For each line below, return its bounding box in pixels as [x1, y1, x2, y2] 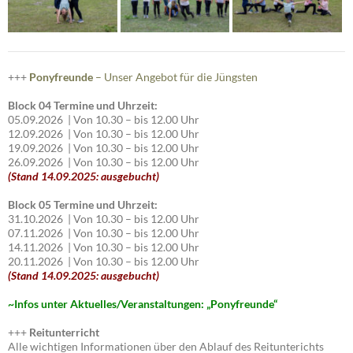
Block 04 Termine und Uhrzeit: [8, 98, 158, 113]
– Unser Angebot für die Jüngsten [95, 70, 258, 84]
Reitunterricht [27, 325, 99, 340]
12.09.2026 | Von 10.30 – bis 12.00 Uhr [8, 127, 199, 141]
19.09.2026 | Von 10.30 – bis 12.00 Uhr [8, 141, 199, 155]
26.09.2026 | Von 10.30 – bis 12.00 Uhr [8, 155, 199, 169]
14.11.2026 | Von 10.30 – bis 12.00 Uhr [8, 240, 199, 255]
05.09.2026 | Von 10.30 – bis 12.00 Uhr [8, 113, 199, 127]
